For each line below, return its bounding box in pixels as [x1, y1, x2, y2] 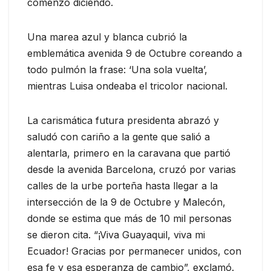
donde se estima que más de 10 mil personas [27, 212, 232, 225]
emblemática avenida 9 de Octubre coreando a [27, 47, 242, 60]
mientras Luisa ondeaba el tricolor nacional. [27, 80, 227, 93]
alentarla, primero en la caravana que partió [27, 147, 230, 160]
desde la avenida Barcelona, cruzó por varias [27, 163, 236, 176]
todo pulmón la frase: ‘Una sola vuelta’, [27, 64, 207, 76]
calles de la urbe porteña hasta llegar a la [27, 180, 218, 192]
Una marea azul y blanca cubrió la [27, 31, 187, 44]
